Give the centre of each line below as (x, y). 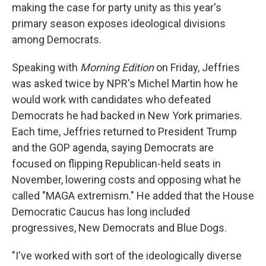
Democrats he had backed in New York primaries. (127, 115)
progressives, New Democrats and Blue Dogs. (119, 228)
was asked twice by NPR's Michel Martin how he (125, 83)
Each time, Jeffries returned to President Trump (124, 132)
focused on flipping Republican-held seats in (116, 164)
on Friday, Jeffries (198, 67)
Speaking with (46, 67)
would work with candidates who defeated (111, 99)
